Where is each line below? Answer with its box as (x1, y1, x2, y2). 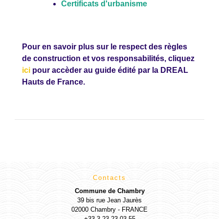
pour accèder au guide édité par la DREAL (30, 66, 188, 74)
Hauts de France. (22, 77, 87, 86)
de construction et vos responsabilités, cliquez (22, 54, 195, 63)
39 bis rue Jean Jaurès (77, 196, 142, 204)
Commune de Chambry (74, 187, 145, 195)
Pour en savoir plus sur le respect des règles (22, 42, 187, 51)
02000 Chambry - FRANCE (71, 205, 148, 213)
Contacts (93, 174, 126, 181)
